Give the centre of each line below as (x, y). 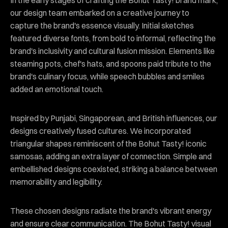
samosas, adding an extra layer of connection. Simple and (111, 156)
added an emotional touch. (57, 89)
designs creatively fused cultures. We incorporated (101, 131)
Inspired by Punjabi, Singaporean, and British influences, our (114, 118)
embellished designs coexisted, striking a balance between (114, 169)
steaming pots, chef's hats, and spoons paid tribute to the (111, 64)
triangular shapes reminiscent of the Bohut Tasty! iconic (108, 144)
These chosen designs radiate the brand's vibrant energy (111, 211)
